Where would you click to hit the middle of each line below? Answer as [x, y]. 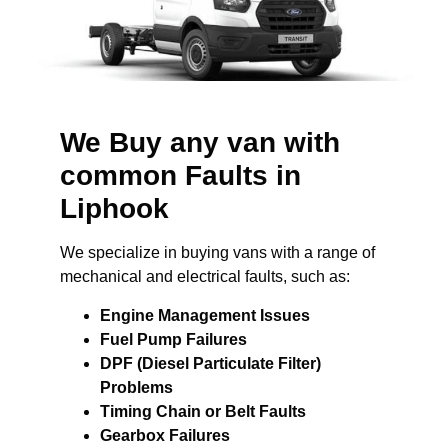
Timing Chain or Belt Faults [203, 411]
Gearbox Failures [165, 435]
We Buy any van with [200, 143]
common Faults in [180, 176]
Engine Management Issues [205, 315]
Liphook [114, 209]
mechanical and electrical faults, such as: [205, 277]
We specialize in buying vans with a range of [217, 253]
